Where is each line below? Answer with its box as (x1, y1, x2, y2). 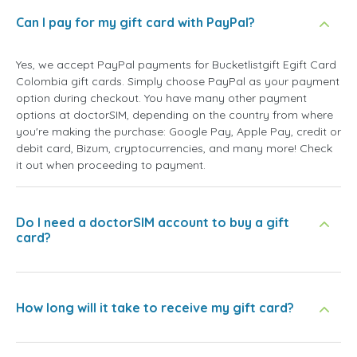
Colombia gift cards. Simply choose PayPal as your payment (16, 74, 339, 89)
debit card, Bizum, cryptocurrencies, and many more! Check (16, 141, 332, 156)
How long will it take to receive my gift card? (16, 300, 294, 316)
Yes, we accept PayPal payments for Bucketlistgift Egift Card (16, 57, 336, 73)
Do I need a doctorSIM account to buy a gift (16, 214, 289, 231)
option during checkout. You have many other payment (16, 91, 307, 106)
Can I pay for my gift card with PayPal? (16, 14, 255, 31)
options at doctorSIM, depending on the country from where (16, 108, 333, 123)
